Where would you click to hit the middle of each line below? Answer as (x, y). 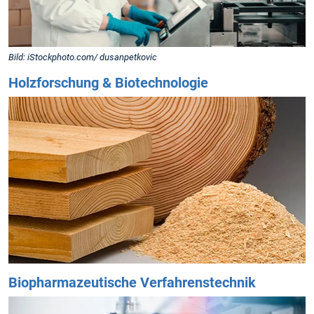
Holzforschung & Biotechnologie (108, 82)
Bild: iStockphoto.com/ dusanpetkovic (83, 57)
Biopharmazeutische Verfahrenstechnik (132, 283)
